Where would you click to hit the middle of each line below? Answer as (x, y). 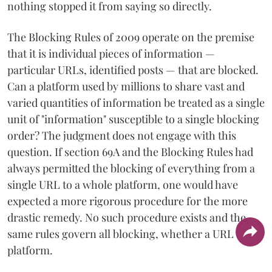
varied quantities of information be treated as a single (136, 102)
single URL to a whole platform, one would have (123, 184)
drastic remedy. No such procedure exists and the (127, 217)
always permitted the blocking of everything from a (131, 168)
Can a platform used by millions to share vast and (126, 86)
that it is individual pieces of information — (111, 53)
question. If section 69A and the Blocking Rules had (130, 151)
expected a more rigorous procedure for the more (127, 201)
